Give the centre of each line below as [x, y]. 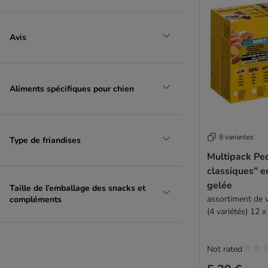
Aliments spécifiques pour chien [72, 89]
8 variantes [236, 137]
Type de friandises [45, 140]
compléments [36, 200]
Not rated [225, 249]
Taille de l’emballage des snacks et [77, 188]
